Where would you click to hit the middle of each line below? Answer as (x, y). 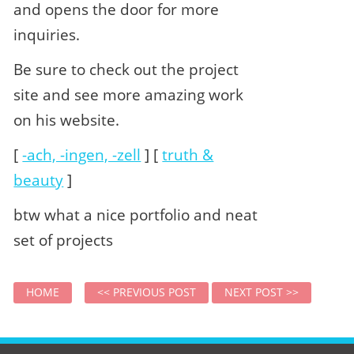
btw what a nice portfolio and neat (136, 215)
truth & (188, 155)
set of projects (64, 240)
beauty (39, 180)
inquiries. (47, 35)
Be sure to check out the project (126, 70)
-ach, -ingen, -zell (82, 155)
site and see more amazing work (129, 95)
